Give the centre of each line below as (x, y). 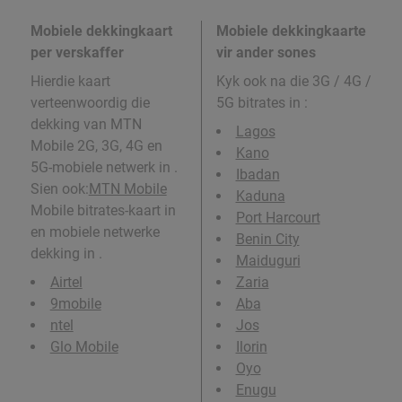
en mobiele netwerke (95, 232)
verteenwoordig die (90, 102)
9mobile (75, 303)
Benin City (267, 239)
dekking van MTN (86, 124)
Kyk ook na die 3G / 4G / (293, 81)
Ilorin (251, 346)
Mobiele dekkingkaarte (291, 31)
